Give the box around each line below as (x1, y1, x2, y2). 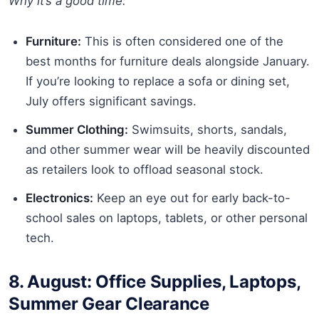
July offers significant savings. (26, 93, 197, 108)
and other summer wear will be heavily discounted (26, 142, 310, 157)
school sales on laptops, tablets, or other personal (26, 210, 308, 225)
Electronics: (26, 190, 93, 205)
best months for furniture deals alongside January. (26, 53, 310, 68)
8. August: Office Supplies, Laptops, (9, 271, 301, 292)
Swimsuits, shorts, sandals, (128, 122, 287, 137)
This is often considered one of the (81, 33, 283, 48)
